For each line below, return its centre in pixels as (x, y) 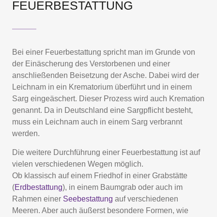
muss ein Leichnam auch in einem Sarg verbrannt (97, 122)
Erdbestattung (39, 187)
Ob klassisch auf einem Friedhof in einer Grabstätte (100, 175)
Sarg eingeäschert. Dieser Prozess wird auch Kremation (108, 99)
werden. (26, 134)
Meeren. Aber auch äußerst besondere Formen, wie (100, 210)
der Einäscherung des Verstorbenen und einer (91, 64)
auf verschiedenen (146, 199)
